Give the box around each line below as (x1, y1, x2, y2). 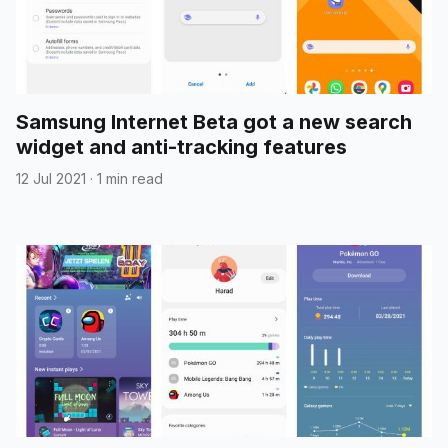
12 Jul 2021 (16, 169, 86, 187)
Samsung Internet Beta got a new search (16, 109, 412, 134)
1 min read (97, 169, 163, 187)
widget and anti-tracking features (16, 134, 347, 159)
